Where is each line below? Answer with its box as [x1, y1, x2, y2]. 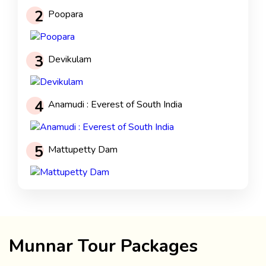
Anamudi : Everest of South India [48, 98, 182, 112]
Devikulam [48, 53, 91, 66]
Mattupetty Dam [48, 143, 118, 157]
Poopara [48, 8, 83, 21]
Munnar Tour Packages [9, 234, 198, 259]
